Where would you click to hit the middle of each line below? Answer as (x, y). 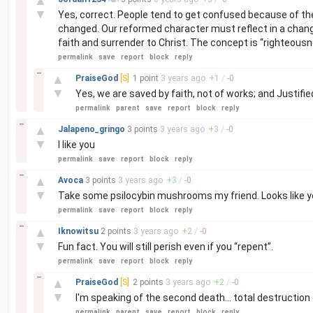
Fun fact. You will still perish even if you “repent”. (166, 247)
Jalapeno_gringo (93, 129)
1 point (146, 78)
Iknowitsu (79, 231)
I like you (77, 145)
